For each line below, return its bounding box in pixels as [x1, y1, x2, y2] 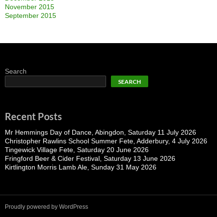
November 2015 [5, 3, 54, 11]
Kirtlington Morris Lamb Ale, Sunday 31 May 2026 [5, 163, 156, 171]
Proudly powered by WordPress [5, 203, 88, 211]
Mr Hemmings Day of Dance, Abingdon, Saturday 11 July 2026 [5, 128, 196, 137]
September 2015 [5, 12, 56, 20]
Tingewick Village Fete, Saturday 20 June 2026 [5, 146, 149, 154]
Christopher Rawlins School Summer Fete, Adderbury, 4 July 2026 [5, 137, 207, 145]
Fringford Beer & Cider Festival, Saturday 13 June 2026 [5, 155, 175, 163]
